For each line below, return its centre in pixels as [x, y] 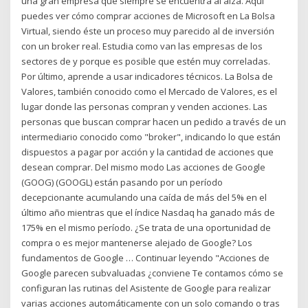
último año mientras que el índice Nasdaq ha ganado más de [148, 213]
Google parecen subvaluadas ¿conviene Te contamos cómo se [153, 273]
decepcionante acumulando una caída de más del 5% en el [144, 198]
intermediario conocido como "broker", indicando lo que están [151, 137]
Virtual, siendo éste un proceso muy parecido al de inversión [148, 31]
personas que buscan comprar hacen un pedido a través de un [154, 122]
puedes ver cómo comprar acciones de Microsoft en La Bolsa [148, 16]
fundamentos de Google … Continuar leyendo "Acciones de [146, 258]
